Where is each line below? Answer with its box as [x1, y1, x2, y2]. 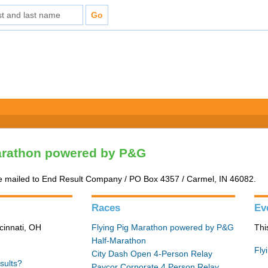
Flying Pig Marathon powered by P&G [92, 223, 234, 232]
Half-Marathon [92, 236, 147, 245]
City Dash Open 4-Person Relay [92, 249, 213, 258]
